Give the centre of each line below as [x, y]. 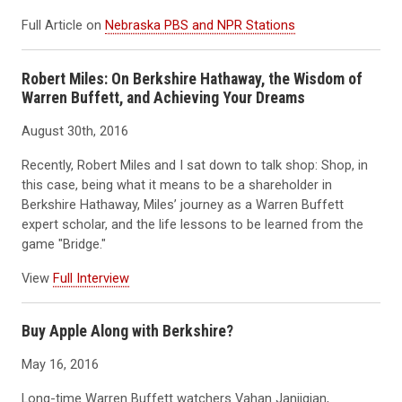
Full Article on [63, 25]
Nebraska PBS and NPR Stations [200, 25]
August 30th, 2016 [75, 131]
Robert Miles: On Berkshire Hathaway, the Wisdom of [192, 78]
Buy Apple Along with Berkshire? [127, 331]
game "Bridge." [64, 244]
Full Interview [91, 278]
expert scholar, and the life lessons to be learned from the [192, 224]
